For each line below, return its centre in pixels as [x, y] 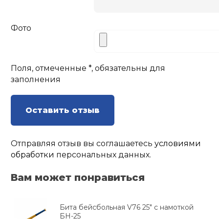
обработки [33, 155]
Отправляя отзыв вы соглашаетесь [83, 144]
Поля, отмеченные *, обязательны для [88, 68]
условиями [178, 144]
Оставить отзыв [63, 110]
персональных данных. [103, 155]
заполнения [36, 80]
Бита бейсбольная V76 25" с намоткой [127, 207]
